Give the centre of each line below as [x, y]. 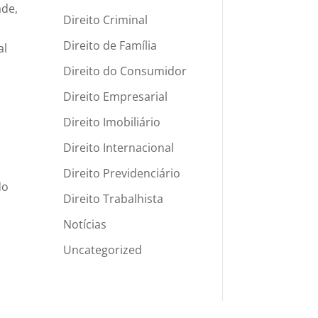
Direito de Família [110, 45]
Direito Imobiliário [112, 122]
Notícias [85, 224]
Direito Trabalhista [114, 198]
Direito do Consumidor [125, 71]
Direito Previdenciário [122, 173]
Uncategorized [103, 250]
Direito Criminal [106, 20]
